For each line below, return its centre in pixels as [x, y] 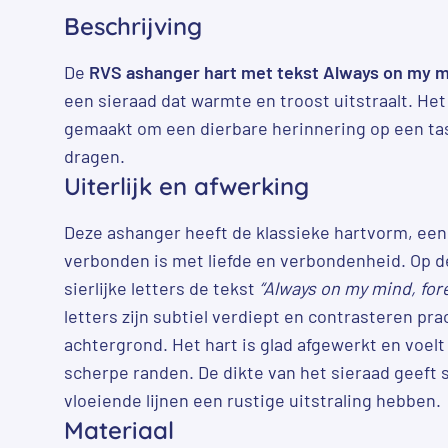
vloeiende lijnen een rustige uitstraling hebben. [252, 399]
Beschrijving [133, 25]
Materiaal [119, 429]
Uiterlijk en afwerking [186, 185]
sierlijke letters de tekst [161, 287]
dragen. [94, 155]
